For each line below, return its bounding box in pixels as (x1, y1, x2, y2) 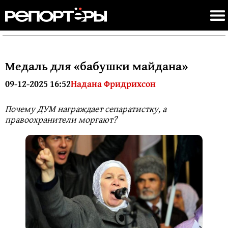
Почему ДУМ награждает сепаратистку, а (5, 102, 166, 116)
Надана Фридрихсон (71, 77, 156, 91)
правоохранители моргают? (5, 112, 117, 126)
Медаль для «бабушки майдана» (5, 57, 188, 75)
